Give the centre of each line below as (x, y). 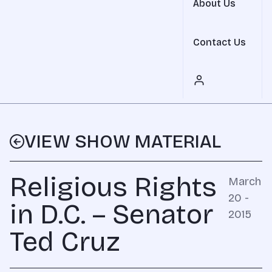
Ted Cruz (65, 242)
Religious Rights (113, 187)
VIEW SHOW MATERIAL (123, 141)
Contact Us (219, 42)
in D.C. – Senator (111, 214)
